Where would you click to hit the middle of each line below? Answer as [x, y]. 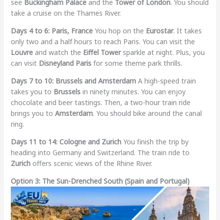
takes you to [32, 91]
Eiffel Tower [102, 52]
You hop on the [119, 30]
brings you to [33, 113]
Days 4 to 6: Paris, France [52, 30]
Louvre [22, 52]
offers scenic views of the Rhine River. [91, 163]
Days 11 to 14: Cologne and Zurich [66, 141]
